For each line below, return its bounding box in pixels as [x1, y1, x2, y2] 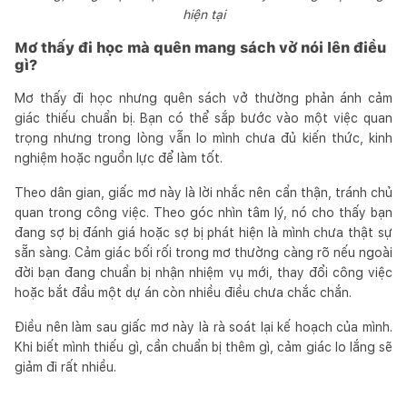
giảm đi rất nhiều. [15, 359, 116, 374]
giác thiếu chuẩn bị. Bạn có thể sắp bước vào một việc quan [15, 110, 392, 125]
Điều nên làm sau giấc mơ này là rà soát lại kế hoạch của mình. [15, 319, 392, 334]
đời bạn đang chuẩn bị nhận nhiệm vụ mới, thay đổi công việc [15, 264, 392, 280]
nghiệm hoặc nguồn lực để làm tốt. [15, 150, 223, 165]
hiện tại [182, 6, 225, 22]
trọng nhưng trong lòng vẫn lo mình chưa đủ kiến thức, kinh [15, 130, 392, 145]
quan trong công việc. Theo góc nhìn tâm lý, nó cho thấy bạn [15, 204, 392, 220]
